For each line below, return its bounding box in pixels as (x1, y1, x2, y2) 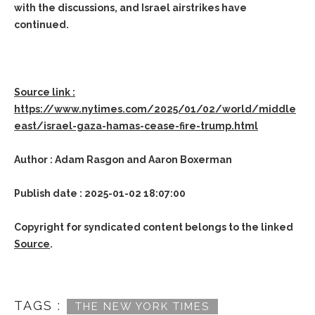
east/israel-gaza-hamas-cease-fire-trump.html (14, 120, 258, 131)
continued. (14, 19, 69, 30)
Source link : (14, 86, 75, 98)
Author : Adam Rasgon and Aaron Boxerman (14, 154, 232, 165)
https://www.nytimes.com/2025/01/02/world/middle (14, 103, 296, 115)
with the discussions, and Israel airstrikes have (14, 2, 247, 13)
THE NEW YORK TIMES (75, 300, 210, 312)
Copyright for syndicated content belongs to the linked (14, 221, 293, 233)
